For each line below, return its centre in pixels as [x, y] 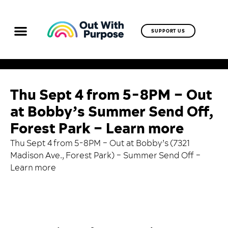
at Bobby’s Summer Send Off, [112, 112]
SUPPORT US [168, 31]
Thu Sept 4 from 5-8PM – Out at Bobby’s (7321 [100, 143]
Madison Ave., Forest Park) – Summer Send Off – [106, 155]
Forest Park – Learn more [97, 129]
